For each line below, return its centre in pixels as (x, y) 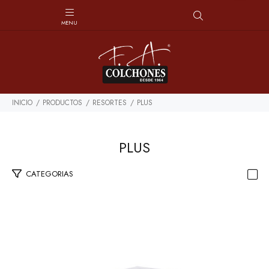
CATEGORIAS (50, 174)
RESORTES (110, 103)
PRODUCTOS (62, 103)
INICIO (22, 103)
